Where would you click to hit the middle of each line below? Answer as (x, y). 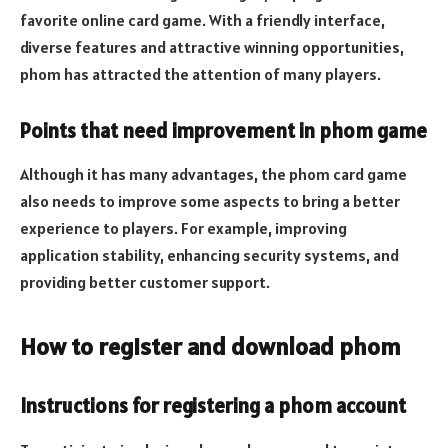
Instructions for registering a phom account (213, 406)
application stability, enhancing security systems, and (209, 255)
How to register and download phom (210, 346)
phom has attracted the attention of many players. (200, 74)
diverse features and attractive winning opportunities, (212, 47)
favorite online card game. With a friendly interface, (202, 20)
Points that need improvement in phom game (223, 130)
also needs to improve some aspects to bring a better (210, 201)
